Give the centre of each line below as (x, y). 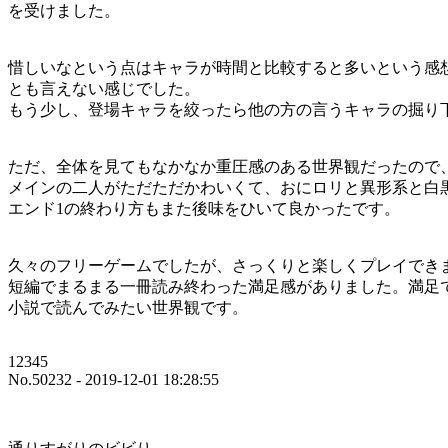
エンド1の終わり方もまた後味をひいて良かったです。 (204, 208)
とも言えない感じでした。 (104, 88)
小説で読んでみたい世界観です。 (128, 307)
